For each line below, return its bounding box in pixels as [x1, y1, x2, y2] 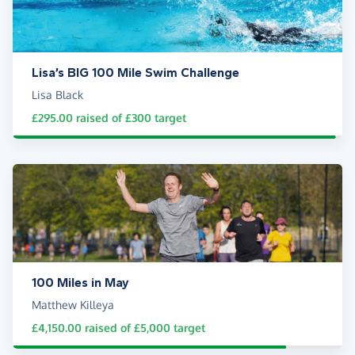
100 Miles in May [32, 275, 129, 291]
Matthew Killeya [32, 298, 114, 312]
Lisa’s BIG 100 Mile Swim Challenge [32, 65, 239, 81]
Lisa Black [32, 88, 83, 102]
